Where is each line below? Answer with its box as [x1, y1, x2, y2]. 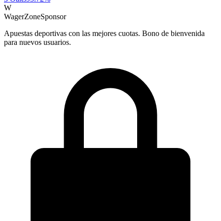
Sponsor [40, 12, 66, 21]
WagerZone [4, 12, 40, 21]
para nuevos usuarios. [4, 37, 71, 46]
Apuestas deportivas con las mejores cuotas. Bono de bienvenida [4, 29, 205, 37]
